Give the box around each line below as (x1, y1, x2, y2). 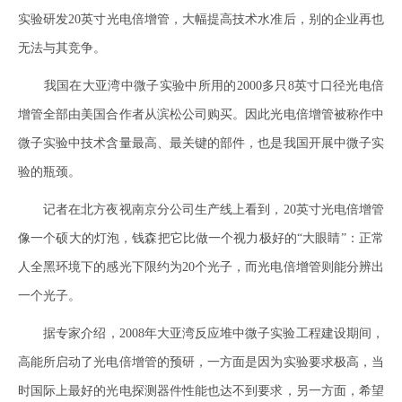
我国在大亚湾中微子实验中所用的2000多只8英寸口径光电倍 (18, 79, 384, 92)
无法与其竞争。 (18, 41, 106, 55)
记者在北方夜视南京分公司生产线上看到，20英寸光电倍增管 (18, 203, 384, 216)
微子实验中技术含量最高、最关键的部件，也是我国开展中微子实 (18, 136, 384, 150)
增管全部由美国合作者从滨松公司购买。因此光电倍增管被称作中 (18, 108, 384, 121)
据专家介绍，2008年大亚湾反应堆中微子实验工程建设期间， (18, 327, 384, 340)
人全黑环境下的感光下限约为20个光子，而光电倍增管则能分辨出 (18, 260, 384, 274)
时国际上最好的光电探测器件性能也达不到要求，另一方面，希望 (18, 384, 384, 398)
